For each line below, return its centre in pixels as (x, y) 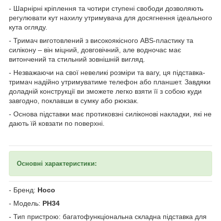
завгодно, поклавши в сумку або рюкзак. (74, 100)
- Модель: (26, 203)
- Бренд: (23, 190)
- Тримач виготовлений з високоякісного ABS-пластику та (101, 40)
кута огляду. (28, 27)
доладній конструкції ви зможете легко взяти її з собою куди (105, 91)
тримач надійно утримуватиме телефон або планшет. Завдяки (110, 82)
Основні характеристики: (57, 163)
